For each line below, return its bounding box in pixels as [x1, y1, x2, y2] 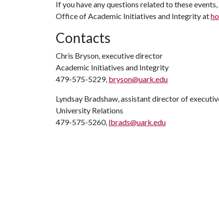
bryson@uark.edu [109, 74, 168, 84]
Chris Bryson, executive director [56, 51, 163, 60]
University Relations [56, 106, 123, 115]
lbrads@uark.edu [109, 117, 166, 127]
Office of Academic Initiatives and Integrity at [56, 11, 211, 21]
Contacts [56, 29, 110, 46]
